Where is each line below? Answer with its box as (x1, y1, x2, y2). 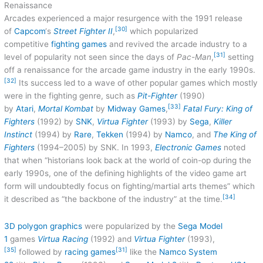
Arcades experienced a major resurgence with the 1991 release (4, 13, 243, 23)
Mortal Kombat (38, 103, 94, 113)
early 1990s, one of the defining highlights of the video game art (4, 168, 247, 178)
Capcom (14, 26, 46, 36)
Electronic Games (155, 142, 222, 152)
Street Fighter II (53, 26, 113, 36)
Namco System (159, 247, 218, 257)
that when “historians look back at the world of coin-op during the (4, 155, 252, 165)
